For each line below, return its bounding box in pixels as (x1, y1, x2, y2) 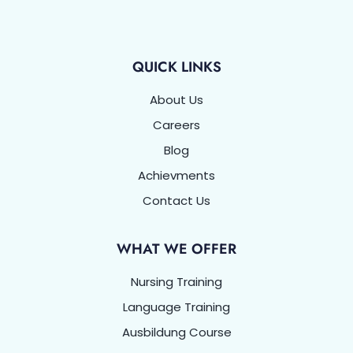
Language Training (123, 298, 230, 315)
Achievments (138, 166, 215, 184)
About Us (150, 91, 203, 108)
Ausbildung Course (121, 323, 232, 340)
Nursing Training (131, 273, 222, 290)
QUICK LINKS (132, 56, 221, 77)
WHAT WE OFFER (117, 238, 236, 259)
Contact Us (143, 191, 210, 209)
